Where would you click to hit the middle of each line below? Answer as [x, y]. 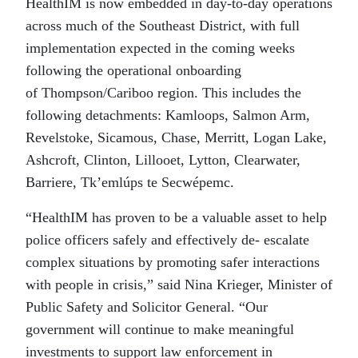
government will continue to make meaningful [160, 330]
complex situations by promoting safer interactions [173, 263]
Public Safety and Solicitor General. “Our [147, 307]
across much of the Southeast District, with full [163, 26]
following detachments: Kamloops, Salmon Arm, [168, 115]
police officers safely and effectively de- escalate [167, 240]
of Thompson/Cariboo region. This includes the [163, 93]
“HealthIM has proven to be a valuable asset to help [176, 218]
